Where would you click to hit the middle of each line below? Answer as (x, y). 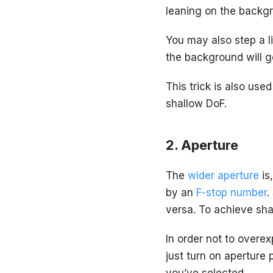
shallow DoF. (196, 103)
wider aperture (223, 175)
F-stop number (232, 192)
